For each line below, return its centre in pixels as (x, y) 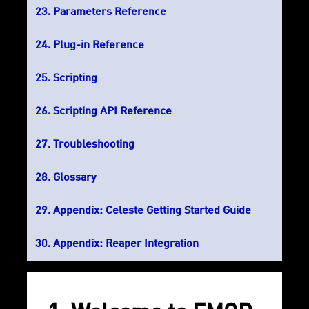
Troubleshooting (94, 145)
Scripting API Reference (112, 112)
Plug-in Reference (99, 46)
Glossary (74, 178)
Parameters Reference (110, 13)
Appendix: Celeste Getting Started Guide (152, 211)
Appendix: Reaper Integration (126, 245)
